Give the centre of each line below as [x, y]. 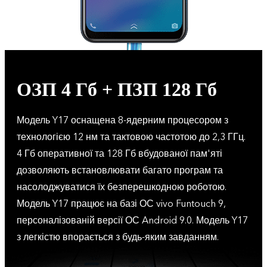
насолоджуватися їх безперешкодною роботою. [122, 187]
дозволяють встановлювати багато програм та [120, 170]
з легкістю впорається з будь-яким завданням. [118, 237]
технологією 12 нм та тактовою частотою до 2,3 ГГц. [131, 137]
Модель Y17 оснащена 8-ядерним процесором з [122, 120]
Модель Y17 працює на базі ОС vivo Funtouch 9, [121, 204]
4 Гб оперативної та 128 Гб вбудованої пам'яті [119, 154]
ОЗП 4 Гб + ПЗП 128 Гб [117, 89]
